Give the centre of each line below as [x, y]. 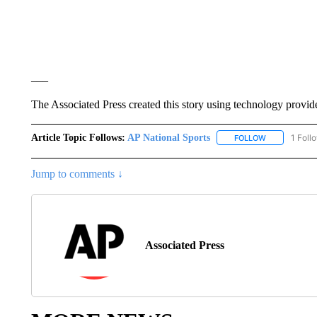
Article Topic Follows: [78, 137]
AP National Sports [168, 137]
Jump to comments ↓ [77, 173]
